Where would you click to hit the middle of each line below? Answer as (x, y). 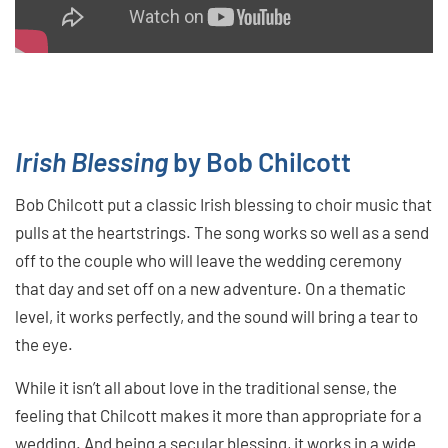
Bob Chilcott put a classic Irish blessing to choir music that (223, 204)
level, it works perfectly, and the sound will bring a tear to (216, 316)
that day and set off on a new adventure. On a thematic (210, 288)
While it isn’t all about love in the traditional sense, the (206, 387)
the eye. (44, 344)
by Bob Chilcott (259, 161)
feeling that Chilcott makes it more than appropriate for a (218, 415)
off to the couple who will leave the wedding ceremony (208, 260)
